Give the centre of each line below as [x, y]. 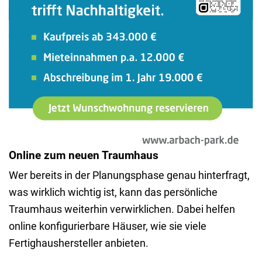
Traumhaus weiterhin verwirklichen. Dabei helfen [122, 209]
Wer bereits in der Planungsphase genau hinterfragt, [129, 175]
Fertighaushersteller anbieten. [79, 243]
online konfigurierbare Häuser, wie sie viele [108, 226]
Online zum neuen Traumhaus [84, 156]
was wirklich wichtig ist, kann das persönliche [113, 192]
